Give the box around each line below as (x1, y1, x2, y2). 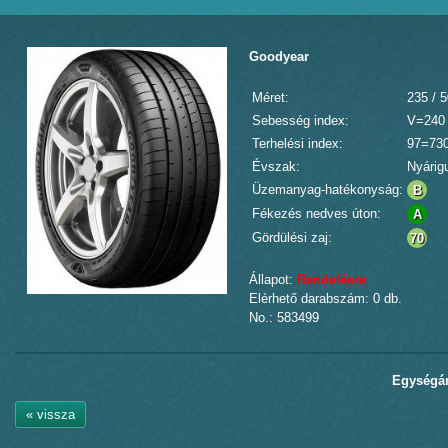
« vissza (26, 407, 75, 422)
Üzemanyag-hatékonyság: (252, 182, 403, 197)
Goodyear (249, 49, 309, 64)
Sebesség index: (252, 113, 349, 128)
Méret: (252, 90, 289, 105)
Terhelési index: (252, 136, 343, 151)
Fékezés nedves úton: (252, 206, 381, 221)
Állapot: (249, 272, 297, 287)
